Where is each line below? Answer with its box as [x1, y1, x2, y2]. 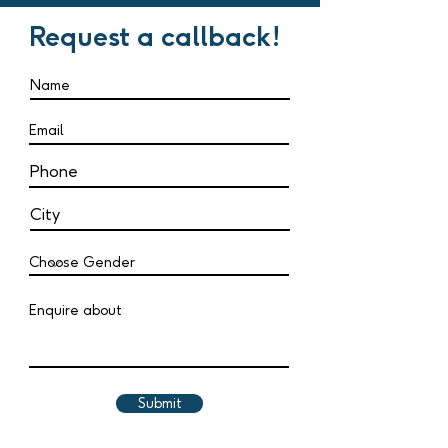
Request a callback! [29, 18, 281, 55]
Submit [137, 395, 182, 413]
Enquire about [29, 302, 122, 320]
